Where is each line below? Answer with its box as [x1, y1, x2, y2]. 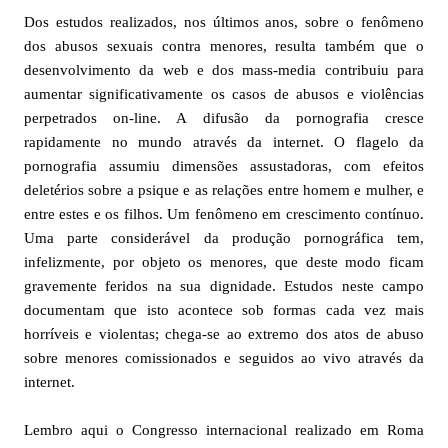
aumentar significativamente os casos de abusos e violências [24, 86, 424, 102]
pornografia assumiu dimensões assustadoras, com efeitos [24, 158, 424, 174]
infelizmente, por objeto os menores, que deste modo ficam [24, 254, 424, 270]
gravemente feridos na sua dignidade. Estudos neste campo [24, 278, 424, 294]
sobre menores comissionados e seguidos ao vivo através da [24, 350, 424, 366]
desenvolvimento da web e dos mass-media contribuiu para [24, 62, 424, 78]
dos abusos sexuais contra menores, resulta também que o [24, 38, 424, 54]
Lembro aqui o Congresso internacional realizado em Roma [24, 422, 424, 438]
